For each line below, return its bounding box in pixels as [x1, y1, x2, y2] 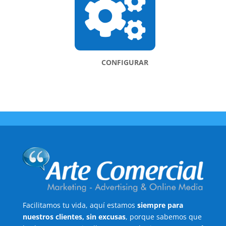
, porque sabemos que [125, 212, 202, 221]
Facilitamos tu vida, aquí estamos [22, 200, 137, 210]
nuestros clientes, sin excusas [22, 212, 126, 221]
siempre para [137, 200, 183, 210]
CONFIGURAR [101, 58, 149, 67]
